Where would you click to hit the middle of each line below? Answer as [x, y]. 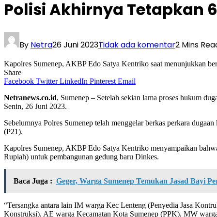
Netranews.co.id [30, 97]
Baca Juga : [33, 181]
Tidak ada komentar [137, 45]
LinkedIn [74, 81]
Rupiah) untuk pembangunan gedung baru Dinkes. [81, 156]
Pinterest [103, 81]
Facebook [19, 81]
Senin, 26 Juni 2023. [35, 106]
